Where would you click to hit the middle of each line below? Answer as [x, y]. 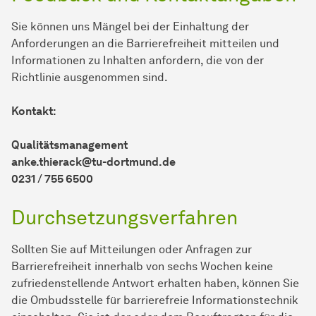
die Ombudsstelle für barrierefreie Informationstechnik [155, 300]
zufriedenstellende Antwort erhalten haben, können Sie [155, 284]
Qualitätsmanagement [69, 145]
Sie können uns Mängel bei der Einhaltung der [130, 27]
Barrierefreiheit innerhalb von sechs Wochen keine [142, 267]
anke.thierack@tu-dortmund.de [93, 162]
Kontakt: [34, 111]
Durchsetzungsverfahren [124, 218]
